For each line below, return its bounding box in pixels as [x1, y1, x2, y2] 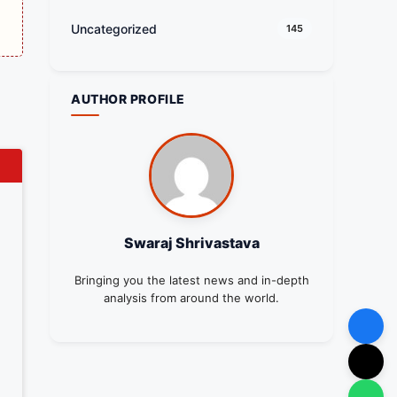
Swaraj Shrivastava [123, 234, 260, 253]
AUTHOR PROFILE [71, 91, 185, 107]
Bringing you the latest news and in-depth [74, 273, 309, 288]
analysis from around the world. [104, 291, 279, 306]
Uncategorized [71, 20, 157, 36]
